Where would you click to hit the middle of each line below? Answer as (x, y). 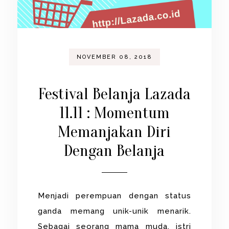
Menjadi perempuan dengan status (114, 196)
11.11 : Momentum (114, 112)
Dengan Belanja (114, 150)
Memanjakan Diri (114, 131)
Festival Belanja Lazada (114, 94)
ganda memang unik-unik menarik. (114, 211)
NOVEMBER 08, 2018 (114, 57)
